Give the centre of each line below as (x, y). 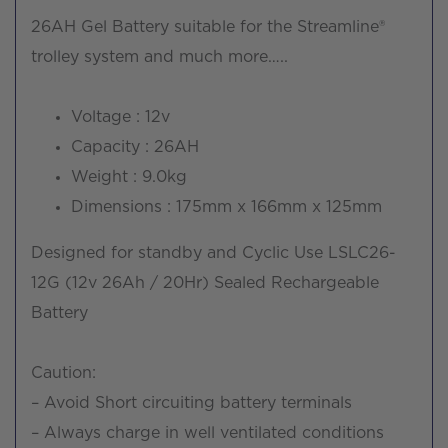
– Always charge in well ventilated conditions (207, 432)
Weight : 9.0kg (129, 176)
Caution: (63, 372)
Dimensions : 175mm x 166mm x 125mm (226, 206)
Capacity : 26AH (135, 146)
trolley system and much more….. (159, 56)
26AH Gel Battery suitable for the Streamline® (208, 26)
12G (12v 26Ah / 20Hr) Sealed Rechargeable (205, 282)
